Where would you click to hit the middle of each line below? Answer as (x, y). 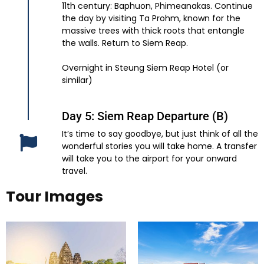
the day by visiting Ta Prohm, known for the (151, 19)
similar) (77, 80)
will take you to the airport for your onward (149, 159)
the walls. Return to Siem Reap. (125, 43)
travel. (75, 171)
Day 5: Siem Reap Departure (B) (145, 116)
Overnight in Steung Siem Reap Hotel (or (145, 68)
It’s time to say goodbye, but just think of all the (160, 134)
